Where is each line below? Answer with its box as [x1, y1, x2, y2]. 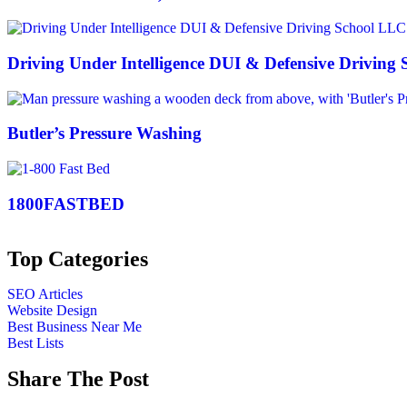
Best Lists [7, 334, 64, 351]
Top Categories [7, 246, 148, 271]
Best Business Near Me [7, 318, 142, 334]
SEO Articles [7, 285, 83, 302]
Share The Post [7, 366, 149, 391]
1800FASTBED [7, 194, 124, 213]
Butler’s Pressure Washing [7, 124, 202, 144]
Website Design [7, 302, 97, 318]
